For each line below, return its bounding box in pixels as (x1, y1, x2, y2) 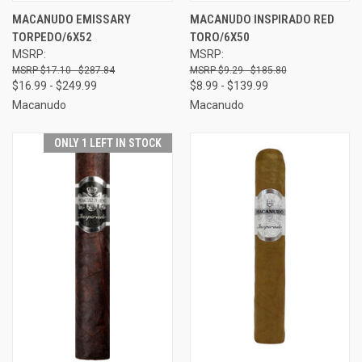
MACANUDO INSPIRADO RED (189, 11, 335, 27)
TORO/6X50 (189, 29, 250, 44)
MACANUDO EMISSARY (12, 11, 131, 27)
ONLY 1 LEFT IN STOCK (53, 136, 162, 149)
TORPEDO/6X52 (12, 29, 92, 44)
